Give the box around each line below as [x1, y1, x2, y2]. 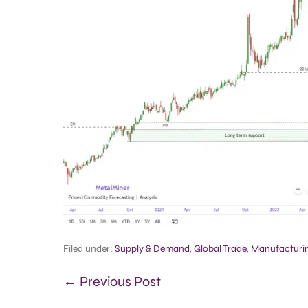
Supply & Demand [115, 243, 190, 255]
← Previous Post [63, 273, 161, 291]
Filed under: [63, 243, 113, 255]
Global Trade [194, 243, 247, 255]
